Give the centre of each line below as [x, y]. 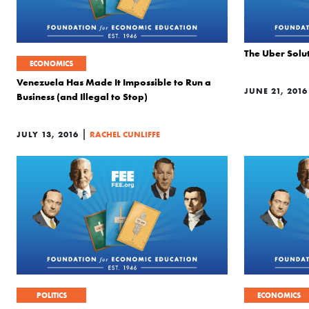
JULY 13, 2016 [48, 134]
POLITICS [51, 295]
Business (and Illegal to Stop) [82, 97]
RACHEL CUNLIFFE [125, 134]
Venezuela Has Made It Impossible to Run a [114, 82]
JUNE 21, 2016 [276, 91]
